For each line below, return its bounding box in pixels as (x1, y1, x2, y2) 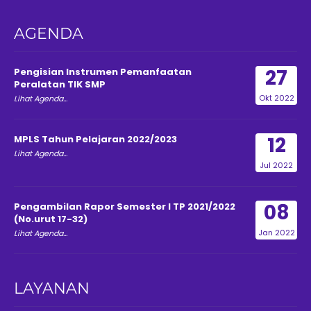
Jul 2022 (260, 159, 293, 171)
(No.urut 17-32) (14, 212, 87, 226)
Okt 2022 (258, 92, 294, 103)
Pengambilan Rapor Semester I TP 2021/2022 (14, 199, 235, 213)
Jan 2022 (258, 226, 295, 238)
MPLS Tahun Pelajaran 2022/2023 (14, 132, 177, 146)
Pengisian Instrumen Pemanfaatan (14, 65, 192, 78)
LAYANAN (14, 278, 90, 298)
